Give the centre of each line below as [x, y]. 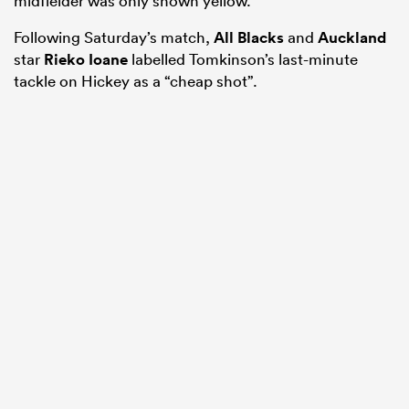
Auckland [352, 37]
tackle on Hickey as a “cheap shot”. [136, 80]
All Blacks [249, 37]
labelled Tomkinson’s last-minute [243, 58]
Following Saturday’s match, [114, 37]
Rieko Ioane [86, 59]
